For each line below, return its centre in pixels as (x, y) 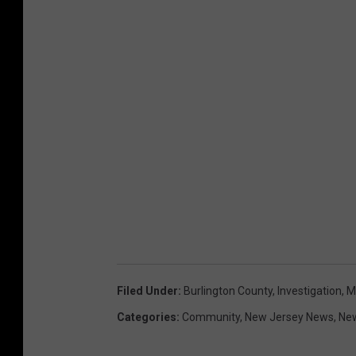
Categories (147, 317)
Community (211, 317)
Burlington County (228, 290)
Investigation (310, 290)
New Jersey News (289, 317)
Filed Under (147, 290)
